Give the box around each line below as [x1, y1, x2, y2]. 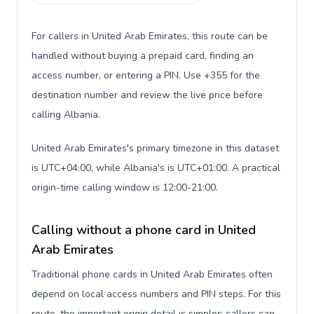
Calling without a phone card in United [32, 221, 256, 238]
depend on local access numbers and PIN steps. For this [32, 287, 281, 301]
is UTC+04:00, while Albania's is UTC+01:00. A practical [32, 161, 280, 175]
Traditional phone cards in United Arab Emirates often [32, 268, 273, 281]
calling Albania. [32, 108, 100, 121]
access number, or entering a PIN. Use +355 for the [32, 69, 260, 82]
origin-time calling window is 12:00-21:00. [32, 181, 218, 194]
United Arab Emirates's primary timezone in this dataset [32, 142, 279, 155]
